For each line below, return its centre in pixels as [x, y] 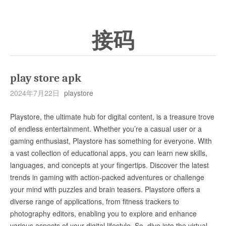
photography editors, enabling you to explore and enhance [103, 213]
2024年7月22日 [35, 93]
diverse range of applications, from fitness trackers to [95, 201]
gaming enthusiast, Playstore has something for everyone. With [111, 141]
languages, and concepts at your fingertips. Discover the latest [109, 165]
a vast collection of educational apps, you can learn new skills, [109, 153]
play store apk [46, 78]
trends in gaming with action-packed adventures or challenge [107, 177]
